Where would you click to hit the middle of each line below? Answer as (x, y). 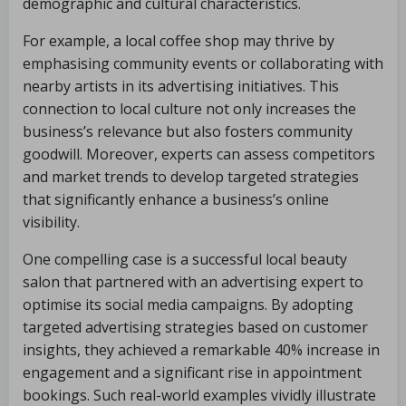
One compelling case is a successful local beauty (185, 259)
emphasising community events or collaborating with (203, 63)
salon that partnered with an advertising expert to (193, 282)
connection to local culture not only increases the (189, 109)
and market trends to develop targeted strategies (191, 177)
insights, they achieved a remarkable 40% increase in (201, 350)
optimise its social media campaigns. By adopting (188, 304)
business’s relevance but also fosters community (188, 131)
